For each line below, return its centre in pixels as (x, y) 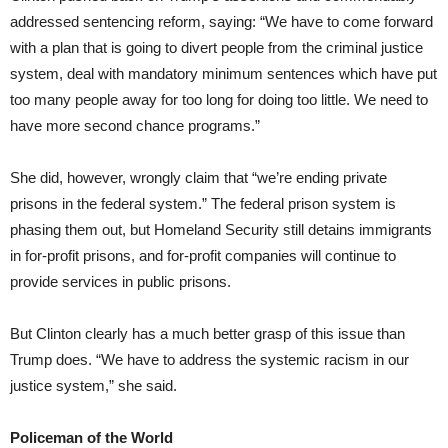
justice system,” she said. (93, 385)
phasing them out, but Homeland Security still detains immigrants (221, 229)
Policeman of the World (91, 437)
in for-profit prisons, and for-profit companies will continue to (203, 255)
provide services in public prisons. (120, 281)
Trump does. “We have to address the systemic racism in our (209, 359)
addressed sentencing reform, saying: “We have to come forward (221, 21)
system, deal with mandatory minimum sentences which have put (223, 73)
